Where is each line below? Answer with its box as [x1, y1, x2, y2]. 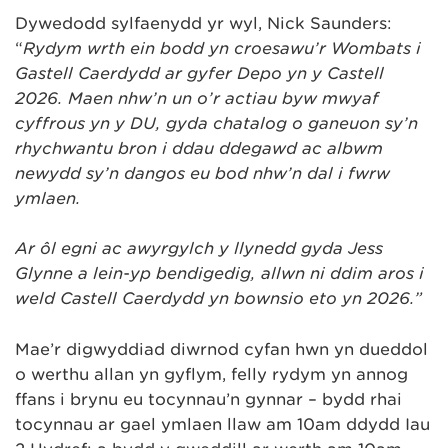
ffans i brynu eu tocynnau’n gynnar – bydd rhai [15, 389, 402, 409]
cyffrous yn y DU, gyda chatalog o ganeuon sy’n [15, 113, 418, 133]
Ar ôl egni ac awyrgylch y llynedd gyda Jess [15, 239, 383, 259]
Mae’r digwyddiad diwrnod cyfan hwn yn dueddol [15, 339, 428, 359]
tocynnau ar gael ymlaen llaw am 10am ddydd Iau [15, 414, 430, 434]
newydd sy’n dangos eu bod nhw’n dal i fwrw [15, 163, 390, 183]
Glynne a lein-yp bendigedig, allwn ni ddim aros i [15, 264, 424, 284]
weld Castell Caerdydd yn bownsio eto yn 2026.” [15, 289, 422, 309]
